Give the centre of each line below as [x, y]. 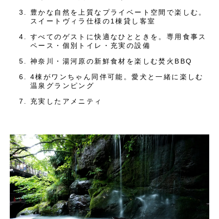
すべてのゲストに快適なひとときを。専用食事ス [119, 37]
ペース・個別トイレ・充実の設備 [90, 46]
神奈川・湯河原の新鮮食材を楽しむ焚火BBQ [111, 61]
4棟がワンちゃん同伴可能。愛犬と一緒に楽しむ [117, 77]
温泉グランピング [63, 86]
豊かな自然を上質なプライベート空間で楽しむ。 [119, 12]
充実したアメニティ [66, 101]
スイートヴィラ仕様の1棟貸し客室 [93, 21]
